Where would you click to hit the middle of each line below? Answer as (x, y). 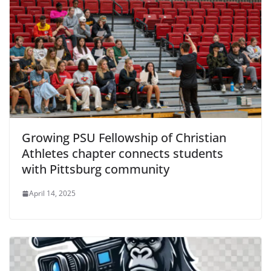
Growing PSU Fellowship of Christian (124, 138)
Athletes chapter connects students (122, 154)
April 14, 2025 (52, 194)
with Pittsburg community (96, 169)
